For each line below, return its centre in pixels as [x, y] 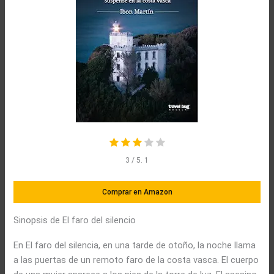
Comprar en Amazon [137, 192]
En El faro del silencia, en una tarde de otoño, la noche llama [135, 245]
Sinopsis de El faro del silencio [75, 220]
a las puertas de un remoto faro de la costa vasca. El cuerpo [136, 260]
